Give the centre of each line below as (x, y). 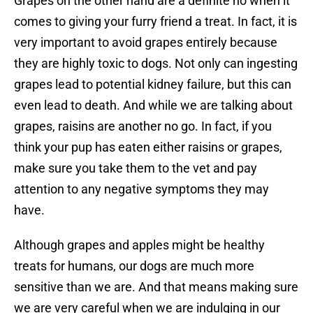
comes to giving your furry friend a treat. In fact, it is (155, 22)
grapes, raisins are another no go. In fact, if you (143, 126)
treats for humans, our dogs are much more (134, 266)
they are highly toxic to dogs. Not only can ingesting (156, 64)
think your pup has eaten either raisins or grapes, (148, 147)
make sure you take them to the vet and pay (136, 168)
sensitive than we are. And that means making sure (156, 287)
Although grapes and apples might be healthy (139, 245)
